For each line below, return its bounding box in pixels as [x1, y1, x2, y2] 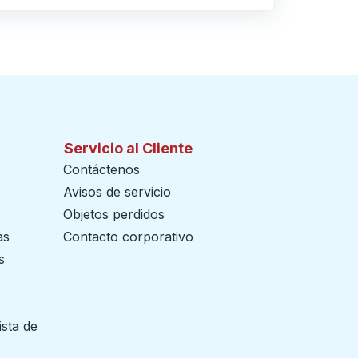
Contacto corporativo [63, 229, 193, 245]
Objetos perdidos [63, 206, 165, 222]
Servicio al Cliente [64, 140, 193, 157]
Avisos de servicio [63, 184, 171, 200]
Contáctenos [63, 161, 140, 177]
